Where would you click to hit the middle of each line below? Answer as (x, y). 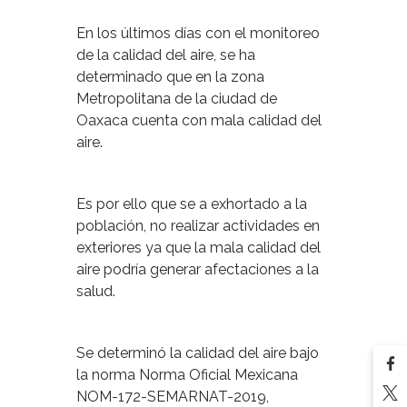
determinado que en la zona (170, 76)
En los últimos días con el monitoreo (198, 33)
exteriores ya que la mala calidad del (199, 247)
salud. (96, 291)
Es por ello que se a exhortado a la (192, 203)
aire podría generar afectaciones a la (198, 269)
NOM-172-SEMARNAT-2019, (173, 396)
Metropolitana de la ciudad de (177, 98)
